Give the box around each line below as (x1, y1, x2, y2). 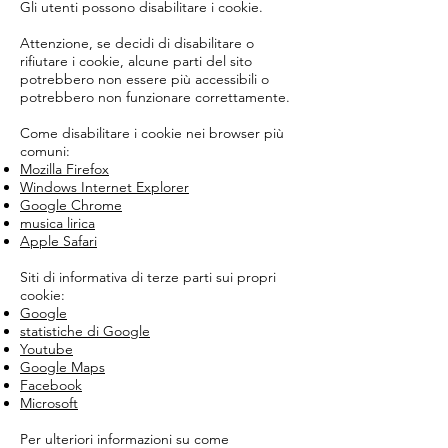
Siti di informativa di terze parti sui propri (20, 268, 276, 286)
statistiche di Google (20, 322, 150, 340)
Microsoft (20, 394, 78, 412)
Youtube (20, 340, 73, 358)
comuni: (20, 142, 70, 160)
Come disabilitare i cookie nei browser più (20, 124, 284, 142)
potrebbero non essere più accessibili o (20, 70, 269, 88)
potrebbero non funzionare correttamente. (20, 88, 290, 106)
